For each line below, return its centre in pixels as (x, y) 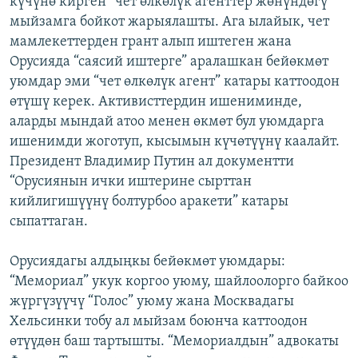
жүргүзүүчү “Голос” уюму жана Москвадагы (152, 301)
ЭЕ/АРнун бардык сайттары (112, 122)
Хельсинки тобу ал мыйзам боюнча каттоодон (159, 321)
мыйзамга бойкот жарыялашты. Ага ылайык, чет (169, 22)
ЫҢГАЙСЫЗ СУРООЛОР (81, 72)
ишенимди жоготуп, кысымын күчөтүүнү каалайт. (175, 141)
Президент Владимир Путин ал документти (152, 161)
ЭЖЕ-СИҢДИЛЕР (67, 15)
